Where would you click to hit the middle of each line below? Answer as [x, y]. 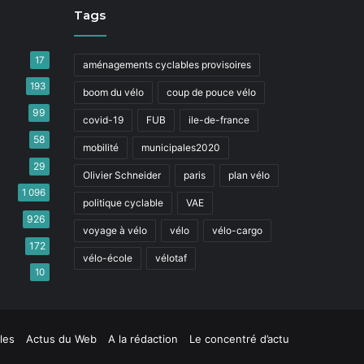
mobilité [101, 147]
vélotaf [171, 258]
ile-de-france [219, 120]
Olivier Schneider [122, 175]
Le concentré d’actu [239, 339]
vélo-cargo [237, 230]
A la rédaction [143, 339]
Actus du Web [61, 339]
